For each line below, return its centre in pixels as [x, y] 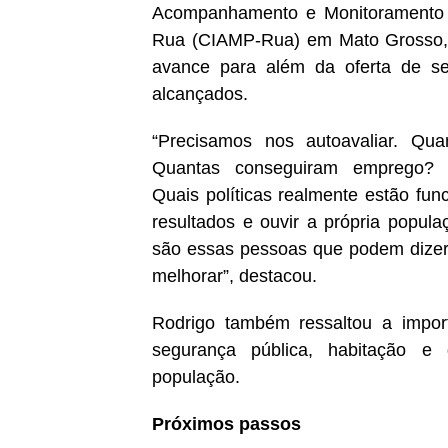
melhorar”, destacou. [234, 276]
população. [196, 377]
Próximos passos [226, 424]
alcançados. [200, 94]
